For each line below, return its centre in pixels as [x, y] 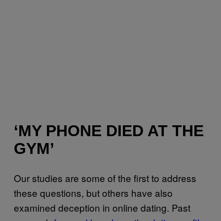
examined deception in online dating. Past [102, 207]
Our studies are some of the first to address [105, 178]
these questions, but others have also [93, 192]
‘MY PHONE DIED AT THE [109, 131]
